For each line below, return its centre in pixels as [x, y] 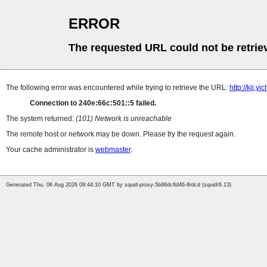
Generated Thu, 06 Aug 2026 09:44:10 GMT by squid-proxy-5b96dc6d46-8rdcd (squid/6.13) [119, 185]
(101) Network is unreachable [124, 119]
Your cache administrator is [51, 150]
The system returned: [41, 119]
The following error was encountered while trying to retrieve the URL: [118, 88]
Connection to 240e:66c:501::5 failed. [93, 103]
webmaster [113, 150]
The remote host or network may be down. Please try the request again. [121, 134]
